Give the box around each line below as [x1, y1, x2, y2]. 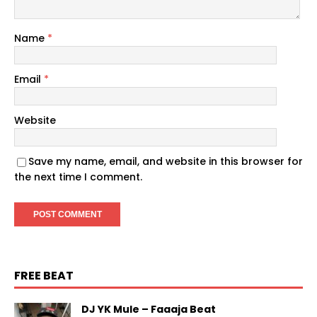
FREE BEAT [14, 267, 74, 284]
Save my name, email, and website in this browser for [28, 154, 303, 169]
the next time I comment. [14, 170, 142, 185]
